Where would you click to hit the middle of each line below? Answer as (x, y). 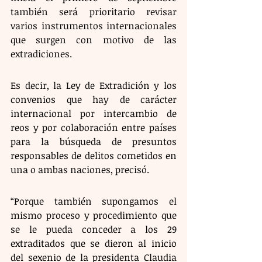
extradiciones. (41, 54)
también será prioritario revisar (94, 11)
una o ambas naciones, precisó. (80, 169)
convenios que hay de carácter (94, 99)
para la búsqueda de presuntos (94, 141)
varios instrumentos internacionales (94, 25)
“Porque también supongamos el (94, 201)
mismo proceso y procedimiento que (94, 215)
